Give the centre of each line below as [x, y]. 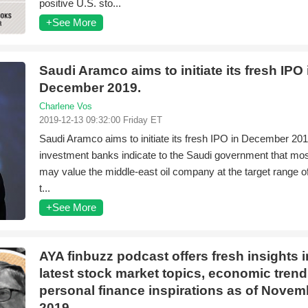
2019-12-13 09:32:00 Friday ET [101, 120]
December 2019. [90, 88]
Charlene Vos [66, 106]
